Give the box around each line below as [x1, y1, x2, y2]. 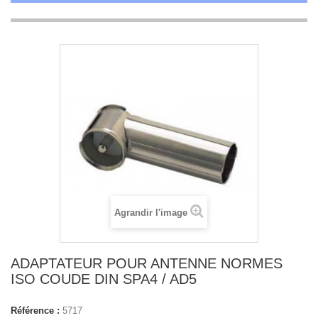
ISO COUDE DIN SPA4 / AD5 [11, 271, 197, 287]
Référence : [11, 305, 60, 316]
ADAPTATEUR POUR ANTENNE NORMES [11, 256, 283, 271]
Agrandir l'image [114, 207, 187, 218]
